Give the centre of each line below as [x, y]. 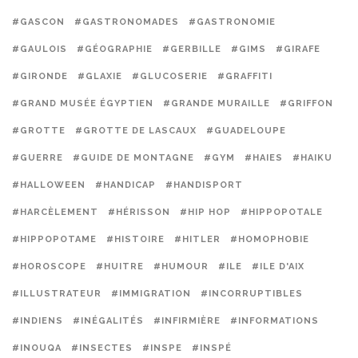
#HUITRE [120, 267]
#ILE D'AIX [278, 267]
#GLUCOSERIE [170, 76]
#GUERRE [38, 158]
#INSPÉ [212, 348]
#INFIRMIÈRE [187, 321]
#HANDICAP [125, 185]
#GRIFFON [306, 103]
